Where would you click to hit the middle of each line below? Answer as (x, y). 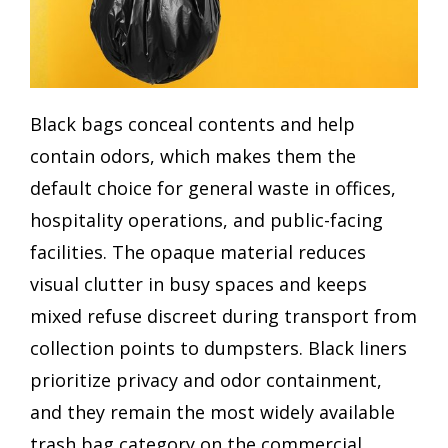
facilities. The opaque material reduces (198, 252)
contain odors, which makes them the (193, 156)
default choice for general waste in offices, (213, 188)
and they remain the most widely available (212, 412)
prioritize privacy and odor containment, (206, 380)
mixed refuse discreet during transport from (223, 316)
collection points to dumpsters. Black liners (218, 348)
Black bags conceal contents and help (192, 124)
